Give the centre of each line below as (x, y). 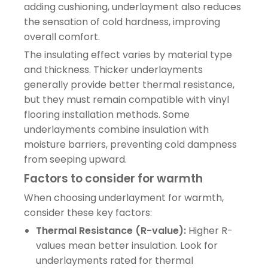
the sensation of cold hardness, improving (122, 22)
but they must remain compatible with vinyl (127, 99)
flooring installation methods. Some (107, 114)
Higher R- (209, 230)
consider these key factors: (88, 212)
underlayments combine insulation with (116, 129)
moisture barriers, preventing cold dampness (130, 144)
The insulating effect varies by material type (128, 54)
